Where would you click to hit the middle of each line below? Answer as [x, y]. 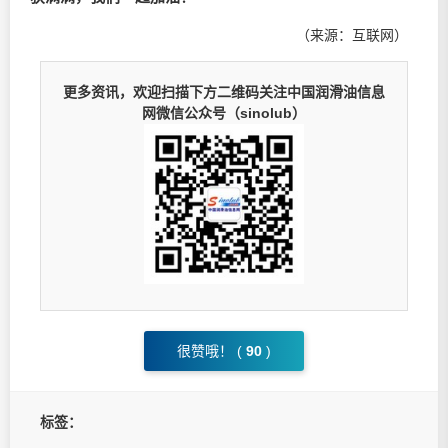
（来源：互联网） [352, 35]
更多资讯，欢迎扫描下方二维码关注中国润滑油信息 [224, 92]
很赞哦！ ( [209, 351]
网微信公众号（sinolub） [224, 113]
